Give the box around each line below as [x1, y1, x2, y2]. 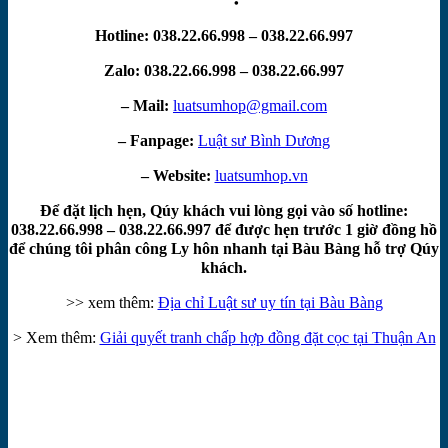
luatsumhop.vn [214, 166, 308, 184]
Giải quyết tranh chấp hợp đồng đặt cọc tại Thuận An [99, 328, 436, 346]
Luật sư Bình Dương [198, 131, 330, 149]
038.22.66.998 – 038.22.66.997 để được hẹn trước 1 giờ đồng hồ [11, 220, 437, 238]
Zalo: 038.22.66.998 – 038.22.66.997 [104, 61, 344, 79]
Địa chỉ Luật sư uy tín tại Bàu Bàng [157, 293, 383, 311]
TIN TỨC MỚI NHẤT [142, 386, 306, 406]
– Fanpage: [118, 131, 194, 149]
